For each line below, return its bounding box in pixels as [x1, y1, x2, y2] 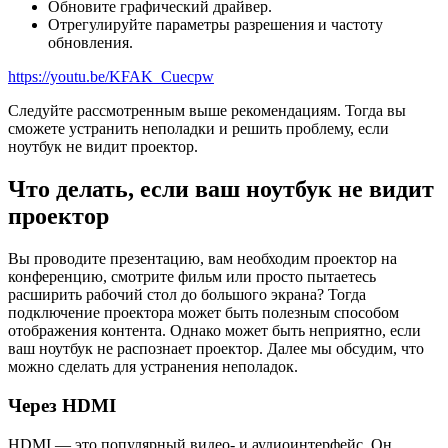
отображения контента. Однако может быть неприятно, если [8, 322, 421, 340]
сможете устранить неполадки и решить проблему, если [8, 120, 389, 138]
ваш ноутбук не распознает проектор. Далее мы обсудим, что [8, 340, 424, 358]
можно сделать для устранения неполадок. [8, 358, 298, 376]
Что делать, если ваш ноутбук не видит [8, 176, 434, 203]
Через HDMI [8, 394, 116, 416]
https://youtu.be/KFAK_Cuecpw [8, 68, 214, 86]
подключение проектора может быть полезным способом [8, 304, 399, 322]
